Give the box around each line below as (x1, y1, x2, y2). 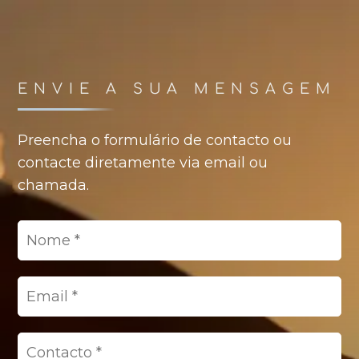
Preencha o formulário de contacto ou (18, 131, 292, 149)
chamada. (18, 175, 90, 194)
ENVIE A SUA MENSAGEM (18, 80, 337, 97)
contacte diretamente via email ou (18, 153, 268, 171)
